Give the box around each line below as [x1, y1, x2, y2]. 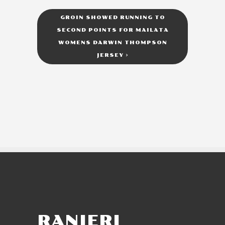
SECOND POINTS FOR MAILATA [56, 27, 169, 34]
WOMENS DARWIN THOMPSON [58, 40, 167, 46]
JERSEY [96, 52, 126, 59]
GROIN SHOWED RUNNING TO [60, 15, 165, 21]
